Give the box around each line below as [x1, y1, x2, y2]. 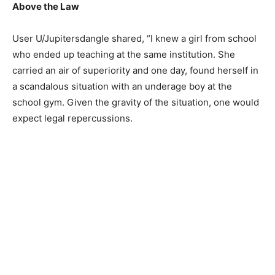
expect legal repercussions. [12, 112, 133, 124]
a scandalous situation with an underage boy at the [12, 80, 232, 92]
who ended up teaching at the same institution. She [12, 48, 235, 60]
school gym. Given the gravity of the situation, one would [12, 96, 259, 108]
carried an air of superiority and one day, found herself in [12, 64, 258, 76]
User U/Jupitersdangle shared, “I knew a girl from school [12, 33, 257, 44]
